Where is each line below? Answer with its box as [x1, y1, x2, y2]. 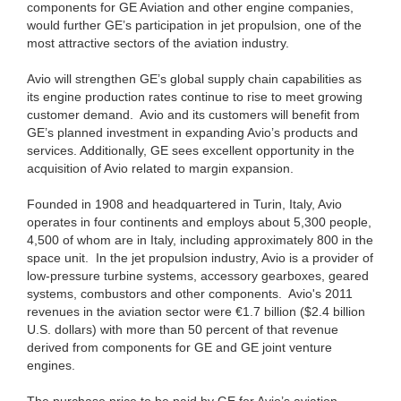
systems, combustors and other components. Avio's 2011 [27, 286, 353, 302]
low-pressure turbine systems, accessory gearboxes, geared [27, 269, 369, 284]
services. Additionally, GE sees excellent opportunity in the [27, 143, 354, 158]
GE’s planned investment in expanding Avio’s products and [27, 125, 358, 141]
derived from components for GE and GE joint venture [27, 340, 332, 355]
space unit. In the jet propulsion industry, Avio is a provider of [27, 251, 373, 266]
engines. [27, 358, 75, 373]
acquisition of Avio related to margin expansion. [27, 161, 294, 176]
